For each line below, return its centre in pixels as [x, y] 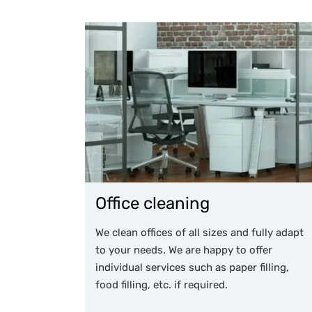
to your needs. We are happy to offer [184, 250]
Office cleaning [153, 203]
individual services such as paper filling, [192, 267]
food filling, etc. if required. [162, 285]
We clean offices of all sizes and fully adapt [200, 233]
